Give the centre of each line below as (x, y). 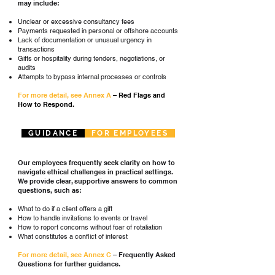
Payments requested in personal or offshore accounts (98, 31)
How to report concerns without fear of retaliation (90, 227)
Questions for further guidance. (69, 264)
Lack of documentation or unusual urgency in (85, 40)
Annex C (96, 255)
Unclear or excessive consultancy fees (76, 21)
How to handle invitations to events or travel (83, 218)
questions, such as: (50, 190)
